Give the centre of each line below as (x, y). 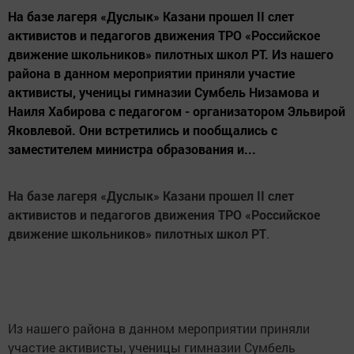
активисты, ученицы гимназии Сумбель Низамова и (164, 92)
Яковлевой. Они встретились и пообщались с (143, 130)
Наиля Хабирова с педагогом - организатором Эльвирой (177, 111)
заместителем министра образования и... (132, 149)
